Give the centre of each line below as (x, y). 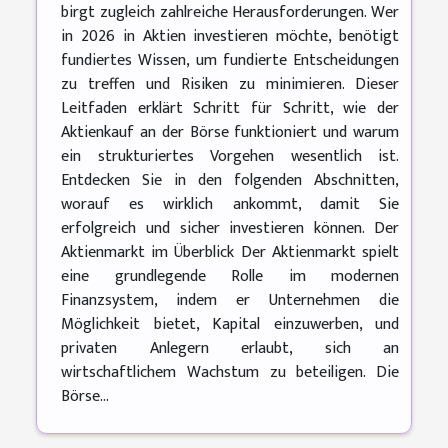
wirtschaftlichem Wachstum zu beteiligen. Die (230, 373)
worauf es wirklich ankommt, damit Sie (230, 205)
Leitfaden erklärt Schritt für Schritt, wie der (230, 109)
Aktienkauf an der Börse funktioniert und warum (230, 133)
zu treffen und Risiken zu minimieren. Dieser (230, 85)
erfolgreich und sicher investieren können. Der (230, 229)
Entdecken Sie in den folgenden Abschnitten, (230, 181)
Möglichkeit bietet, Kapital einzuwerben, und (230, 325)
